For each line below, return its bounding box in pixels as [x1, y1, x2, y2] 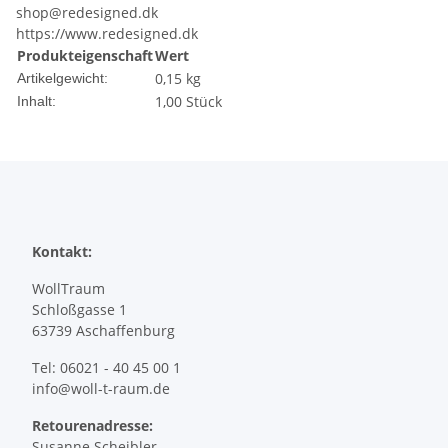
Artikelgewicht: [17, 70, 108, 87]
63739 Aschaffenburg [32, 321, 175, 341]
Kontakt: [32, 242, 92, 262]
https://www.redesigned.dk [16, 24, 198, 44]
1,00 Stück [155, 92, 222, 112]
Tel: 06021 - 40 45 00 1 [32, 358, 181, 378]
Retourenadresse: [32, 416, 153, 436]
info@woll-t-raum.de [32, 379, 170, 399]
